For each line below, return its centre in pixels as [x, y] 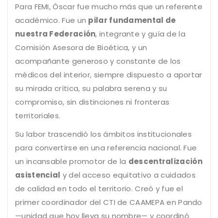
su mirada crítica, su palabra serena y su [91, 89]
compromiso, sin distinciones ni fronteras [92, 102]
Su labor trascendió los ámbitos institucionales [104, 134]
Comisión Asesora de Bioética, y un [81, 48]
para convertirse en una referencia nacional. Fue [106, 148]
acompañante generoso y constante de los [98, 61]
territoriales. [38, 116]
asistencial [38, 175]
